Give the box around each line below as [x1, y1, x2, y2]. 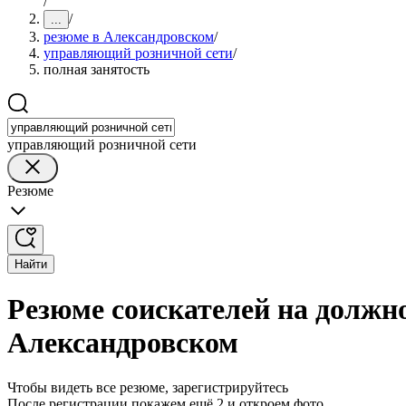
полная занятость [43, 62, 150, 77]
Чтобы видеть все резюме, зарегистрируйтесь [7, 379, 288, 395]
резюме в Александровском [43, 29, 214, 44]
